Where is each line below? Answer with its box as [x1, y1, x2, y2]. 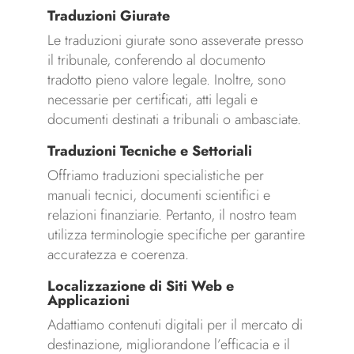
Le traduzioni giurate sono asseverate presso [47, 30, 303, 51]
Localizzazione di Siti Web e [47, 276, 234, 297]
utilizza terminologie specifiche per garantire [47, 224, 305, 246]
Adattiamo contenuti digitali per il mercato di [47, 314, 303, 336]
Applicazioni [47, 290, 130, 311]
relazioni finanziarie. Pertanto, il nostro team [47, 205, 296, 226]
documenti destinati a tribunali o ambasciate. [47, 109, 301, 130]
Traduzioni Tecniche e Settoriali [47, 141, 252, 162]
